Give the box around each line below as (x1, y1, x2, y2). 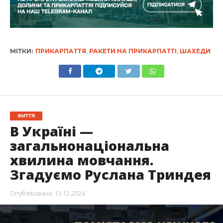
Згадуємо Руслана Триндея (9, 165, 211, 184)
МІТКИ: (9, 47, 33, 55)
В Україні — (9, 121, 93, 140)
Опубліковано (9, 188, 53, 198)
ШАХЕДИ (179, 47, 211, 55)
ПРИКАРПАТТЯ (35, 47, 86, 55)
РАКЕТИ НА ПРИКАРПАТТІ (89, 47, 177, 55)
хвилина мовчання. (9, 150, 153, 169)
